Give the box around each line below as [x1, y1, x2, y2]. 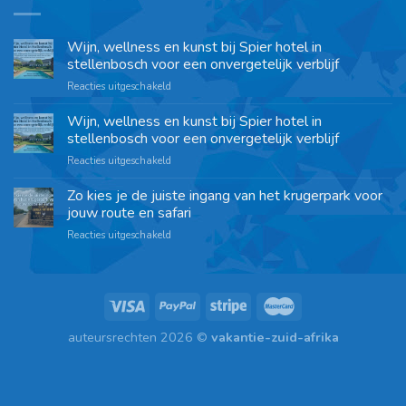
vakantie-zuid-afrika [210, 328, 339, 347]
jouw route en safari [67, 203, 191, 224]
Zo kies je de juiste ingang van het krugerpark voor [67, 186, 382, 207]
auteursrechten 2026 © [67, 328, 211, 347]
